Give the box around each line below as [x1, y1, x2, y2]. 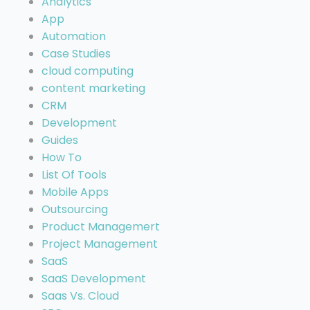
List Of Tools [42, 166, 107, 183]
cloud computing [42, 62, 134, 79]
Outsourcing [42, 201, 108, 217]
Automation [42, 28, 106, 44]
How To [42, 149, 82, 165]
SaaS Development [42, 270, 146, 286]
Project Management [42, 235, 158, 252]
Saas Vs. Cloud [42, 287, 119, 304]
